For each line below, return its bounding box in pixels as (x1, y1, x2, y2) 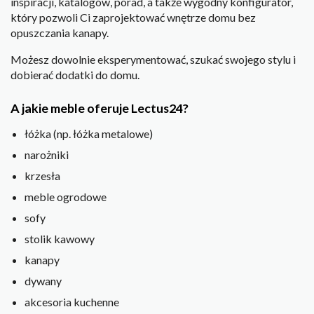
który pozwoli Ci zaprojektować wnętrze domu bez (11, 10, 256, 24)
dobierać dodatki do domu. (11, 67, 139, 81)
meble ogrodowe (25, 190, 107, 204)
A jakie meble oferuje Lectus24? (11, 100, 189, 116)
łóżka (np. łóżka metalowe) (25, 127, 153, 141)
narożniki (25, 148, 69, 162)
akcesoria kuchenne (25, 295, 119, 309)
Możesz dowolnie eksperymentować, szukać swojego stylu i (11, 52, 296, 66)
